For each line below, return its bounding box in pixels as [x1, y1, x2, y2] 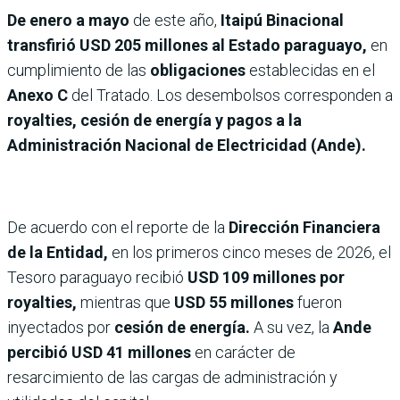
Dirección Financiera [225, 217, 380, 237]
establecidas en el [249, 60, 375, 79]
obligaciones [150, 60, 249, 79]
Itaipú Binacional [221, 10, 344, 29]
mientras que [77, 292, 174, 312]
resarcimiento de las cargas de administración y [7, 367, 337, 387]
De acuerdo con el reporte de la [7, 217, 225, 237]
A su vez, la [254, 317, 333, 337]
